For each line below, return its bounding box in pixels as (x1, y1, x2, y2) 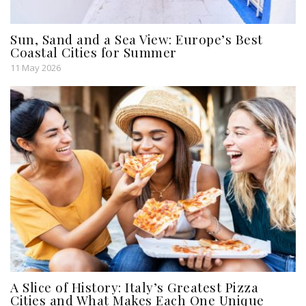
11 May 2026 (10, 61, 61, 74)
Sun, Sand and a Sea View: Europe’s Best (10, 30, 263, 48)
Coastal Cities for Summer (10, 43, 177, 61)
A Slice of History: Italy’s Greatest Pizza (10, 277, 258, 296)
